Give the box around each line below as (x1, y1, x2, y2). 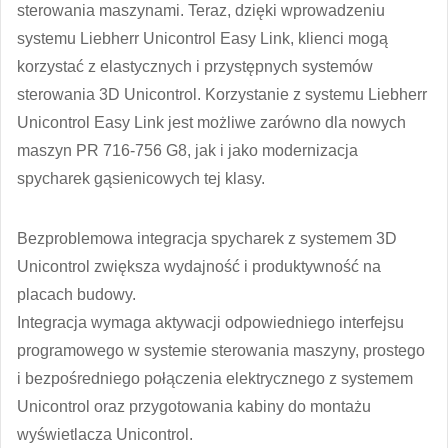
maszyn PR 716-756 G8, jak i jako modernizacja (17, 141, 358, 159)
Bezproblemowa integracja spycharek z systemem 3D (17, 229, 397, 247)
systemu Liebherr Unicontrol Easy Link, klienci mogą (17, 29, 388, 47)
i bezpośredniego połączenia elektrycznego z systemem (17, 369, 413, 387)
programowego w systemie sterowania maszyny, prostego (17, 341, 425, 359)
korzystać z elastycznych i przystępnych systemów (17, 57, 373, 75)
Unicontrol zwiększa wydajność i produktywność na (17, 257, 381, 275)
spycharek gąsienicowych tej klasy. (17, 169, 265, 187)
